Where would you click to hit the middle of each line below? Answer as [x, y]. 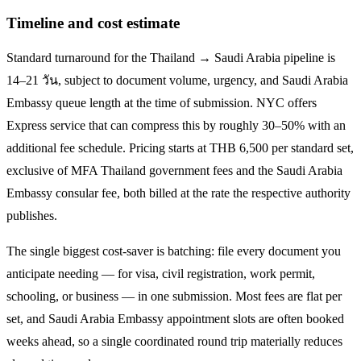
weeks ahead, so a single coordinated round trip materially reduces [174, 342]
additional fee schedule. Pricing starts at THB [121, 148]
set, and [27, 319]
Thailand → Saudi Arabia [215, 58]
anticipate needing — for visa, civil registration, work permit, [161, 274]
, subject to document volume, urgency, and [170, 81]
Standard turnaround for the [78, 58]
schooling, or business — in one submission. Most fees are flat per [174, 297]
